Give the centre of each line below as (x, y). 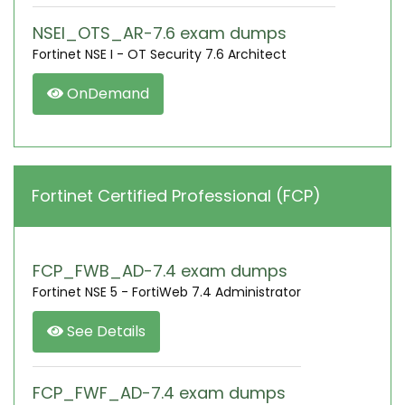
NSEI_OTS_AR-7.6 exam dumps (160, 33)
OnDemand (106, 94)
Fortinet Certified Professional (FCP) (176, 196)
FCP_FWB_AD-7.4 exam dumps (160, 271)
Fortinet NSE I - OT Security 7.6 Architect (160, 54)
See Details (104, 331)
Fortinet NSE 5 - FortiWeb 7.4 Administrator (167, 292)
